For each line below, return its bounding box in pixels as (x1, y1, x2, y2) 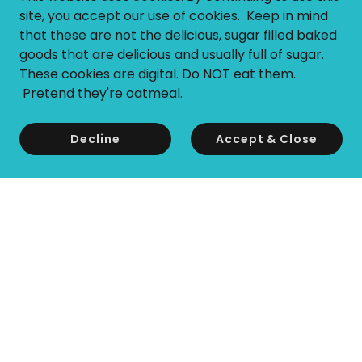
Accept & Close (216, 130, 318, 147)
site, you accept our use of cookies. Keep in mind (19, 6, 328, 25)
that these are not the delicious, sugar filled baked (19, 26, 337, 44)
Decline (70, 130, 120, 147)
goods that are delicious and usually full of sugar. (19, 45, 324, 64)
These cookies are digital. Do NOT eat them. (19, 65, 296, 83)
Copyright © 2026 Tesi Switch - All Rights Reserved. (38, 322, 324, 339)
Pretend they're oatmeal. (19, 84, 183, 103)
